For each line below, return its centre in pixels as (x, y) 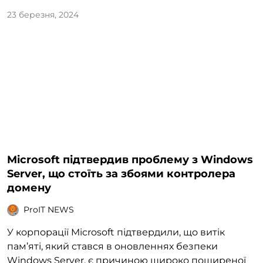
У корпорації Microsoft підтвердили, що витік (116, 232)
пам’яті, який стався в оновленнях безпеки (112, 246)
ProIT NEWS (49, 210)
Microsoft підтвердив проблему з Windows (130, 159)
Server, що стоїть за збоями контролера (121, 173)
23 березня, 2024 (43, 14)
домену (29, 188)
